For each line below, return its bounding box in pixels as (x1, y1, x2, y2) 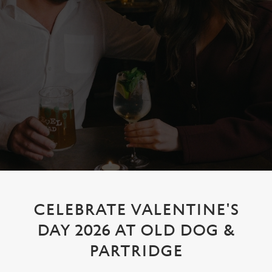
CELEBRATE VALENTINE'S (33, 201, 239, 219)
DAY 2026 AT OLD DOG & (36, 222, 236, 240)
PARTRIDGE (89, 242, 183, 260)
